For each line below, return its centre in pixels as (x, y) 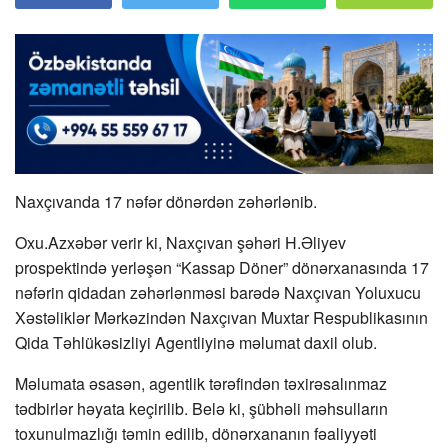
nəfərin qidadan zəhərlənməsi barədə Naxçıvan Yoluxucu (218, 292)
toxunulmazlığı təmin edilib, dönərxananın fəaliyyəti (196, 433)
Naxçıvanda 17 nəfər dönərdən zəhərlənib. (166, 201)
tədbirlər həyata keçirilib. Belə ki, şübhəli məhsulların (201, 408)
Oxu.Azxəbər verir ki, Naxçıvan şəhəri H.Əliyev (180, 242)
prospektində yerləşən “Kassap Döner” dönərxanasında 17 (222, 267)
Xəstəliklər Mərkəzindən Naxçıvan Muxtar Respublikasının (221, 317)
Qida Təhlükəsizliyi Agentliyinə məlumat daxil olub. (196, 342)
